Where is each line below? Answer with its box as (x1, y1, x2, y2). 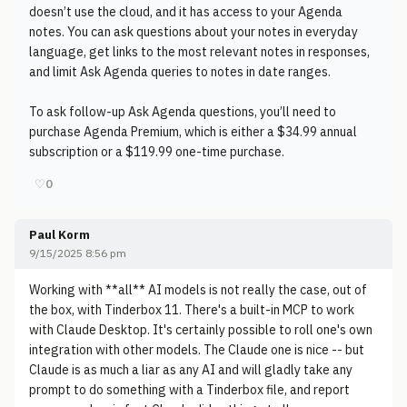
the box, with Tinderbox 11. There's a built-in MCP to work (29, 302, 354, 318)
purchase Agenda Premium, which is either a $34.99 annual (29, 124, 357, 140)
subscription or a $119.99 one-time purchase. (29, 144, 284, 160)
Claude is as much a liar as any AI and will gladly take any (29, 362, 352, 378)
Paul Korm (29, 227, 90, 243)
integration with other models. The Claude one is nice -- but (29, 342, 364, 358)
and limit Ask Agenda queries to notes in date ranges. (29, 64, 331, 80)
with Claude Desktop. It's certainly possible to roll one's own (29, 322, 372, 338)
